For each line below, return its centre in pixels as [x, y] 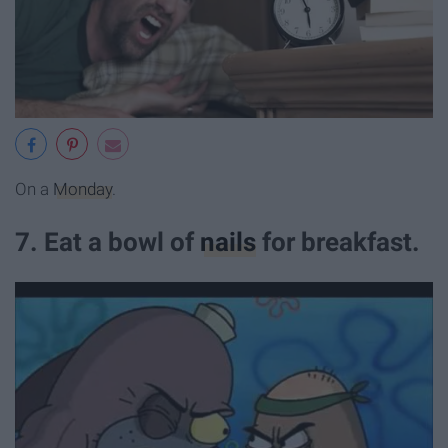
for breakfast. [338, 242]
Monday [82, 189]
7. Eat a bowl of [107, 242]
